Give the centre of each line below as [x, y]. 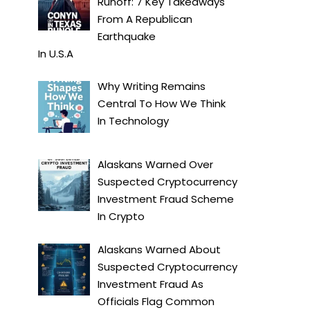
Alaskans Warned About [159, 249]
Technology [139, 121]
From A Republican [145, 19]
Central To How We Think [162, 104]
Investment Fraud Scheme [166, 199]
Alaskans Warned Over [156, 165]
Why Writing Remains [152, 86]
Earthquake [127, 36]
